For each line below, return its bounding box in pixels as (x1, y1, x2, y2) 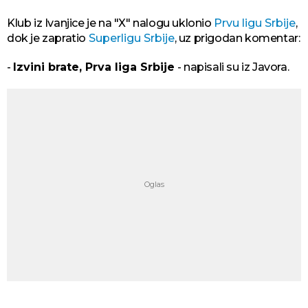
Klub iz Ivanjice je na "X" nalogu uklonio (7, 16, 214, 30)
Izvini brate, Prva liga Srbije (13, 60, 175, 74)
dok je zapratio (7, 31, 89, 45)
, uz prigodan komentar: (174, 31, 300, 45)
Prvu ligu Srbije (214, 16, 296, 30)
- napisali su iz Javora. (175, 60, 289, 74)
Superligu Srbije (88, 31, 175, 45)
